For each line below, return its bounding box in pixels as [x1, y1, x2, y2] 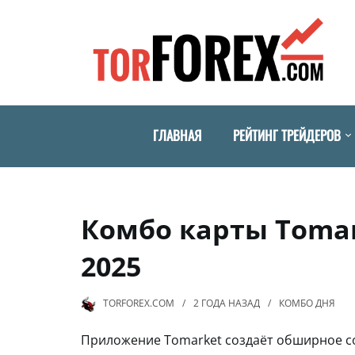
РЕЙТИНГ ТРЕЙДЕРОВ [233, 124, 341, 145]
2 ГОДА [193, 296, 226, 310]
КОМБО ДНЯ [279, 296, 335, 310]
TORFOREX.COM [103, 296, 174, 310]
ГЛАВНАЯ [153, 124, 201, 145]
